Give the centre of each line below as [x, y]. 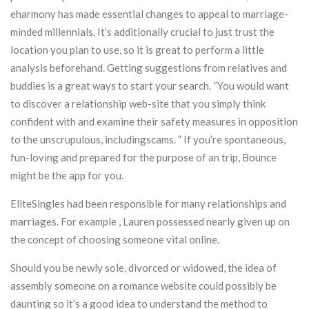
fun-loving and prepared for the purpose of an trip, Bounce [143, 157]
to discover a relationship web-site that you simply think [138, 103]
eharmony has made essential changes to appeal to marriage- [149, 14]
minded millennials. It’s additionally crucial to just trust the [142, 32]
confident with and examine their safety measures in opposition [154, 121]
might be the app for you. [67, 175]
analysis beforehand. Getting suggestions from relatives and [149, 68]
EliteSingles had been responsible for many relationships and [148, 203]
